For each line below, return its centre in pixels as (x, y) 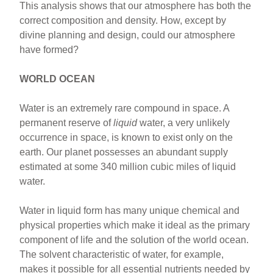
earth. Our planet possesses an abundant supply (124, 152)
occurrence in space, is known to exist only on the (126, 137)
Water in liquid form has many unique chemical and (130, 211)
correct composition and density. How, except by (123, 20)
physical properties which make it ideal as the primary (135, 225)
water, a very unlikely (184, 123)
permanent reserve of (67, 123)
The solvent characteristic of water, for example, (122, 254)
